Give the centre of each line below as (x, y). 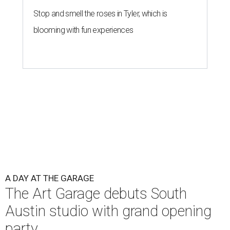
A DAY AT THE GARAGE (50, 178)
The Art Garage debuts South (96, 194)
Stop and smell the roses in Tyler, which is (100, 14)
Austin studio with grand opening (108, 211)
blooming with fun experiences (83, 30)
